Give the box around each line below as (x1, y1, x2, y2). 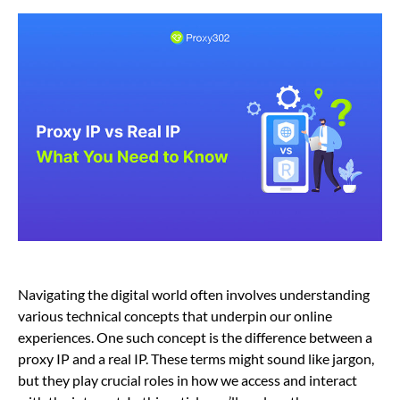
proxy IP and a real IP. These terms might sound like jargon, (18, 350, 374, 367)
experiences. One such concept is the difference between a (18, 329, 372, 346)
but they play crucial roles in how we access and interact (18, 371, 357, 388)
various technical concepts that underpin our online (18, 307, 332, 324)
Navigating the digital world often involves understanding (18, 286, 370, 303)
